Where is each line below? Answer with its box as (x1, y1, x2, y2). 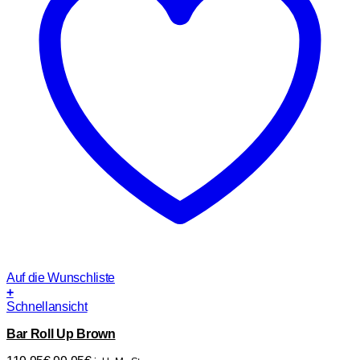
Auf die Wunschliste (6, 271, 115, 285)
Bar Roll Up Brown (6, 327, 116, 342)
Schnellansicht (6, 300, 88, 314)
